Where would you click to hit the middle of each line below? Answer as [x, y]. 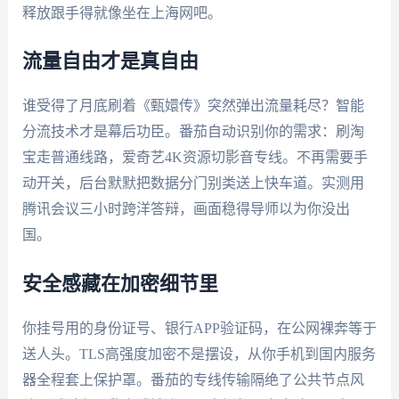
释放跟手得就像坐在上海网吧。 [122, 12]
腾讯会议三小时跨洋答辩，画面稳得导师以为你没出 [186, 209]
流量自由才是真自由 [110, 62]
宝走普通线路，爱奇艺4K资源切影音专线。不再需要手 [195, 158]
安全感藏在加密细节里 [120, 284]
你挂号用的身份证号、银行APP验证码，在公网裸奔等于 [199, 328]
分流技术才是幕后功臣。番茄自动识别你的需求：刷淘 [193, 132]
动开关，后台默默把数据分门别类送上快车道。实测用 [193, 183]
